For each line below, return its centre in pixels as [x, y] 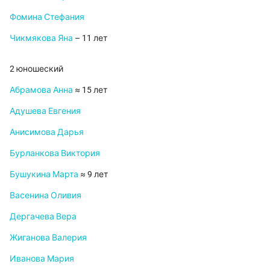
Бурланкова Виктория [55, 153]
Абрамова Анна [41, 90]
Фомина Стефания [47, 17]
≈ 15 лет [90, 90]
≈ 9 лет [93, 174]
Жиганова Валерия [48, 238]
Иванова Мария [42, 259]
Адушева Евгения [45, 111]
